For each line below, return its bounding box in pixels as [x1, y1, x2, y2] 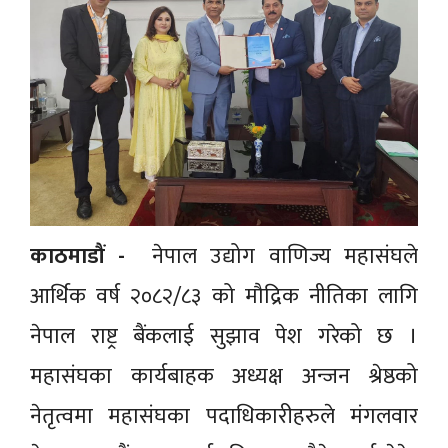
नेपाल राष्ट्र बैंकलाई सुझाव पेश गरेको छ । [30, 318, 418, 355]
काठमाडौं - [30, 238, 125, 275]
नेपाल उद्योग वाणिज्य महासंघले [124, 238, 418, 275]
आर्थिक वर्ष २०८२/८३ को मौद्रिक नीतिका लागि [30, 278, 418, 315]
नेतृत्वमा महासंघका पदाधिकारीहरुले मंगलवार [30, 398, 418, 435]
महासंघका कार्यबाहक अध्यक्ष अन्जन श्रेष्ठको [30, 358, 418, 395]
